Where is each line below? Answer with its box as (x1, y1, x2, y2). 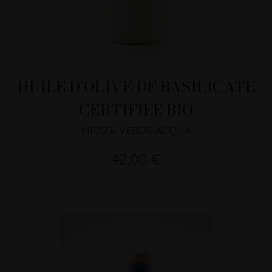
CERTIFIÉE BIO (79, 98, 193, 122)
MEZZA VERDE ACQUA (81, 124, 191, 137)
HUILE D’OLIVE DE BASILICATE (17, 75, 255, 99)
